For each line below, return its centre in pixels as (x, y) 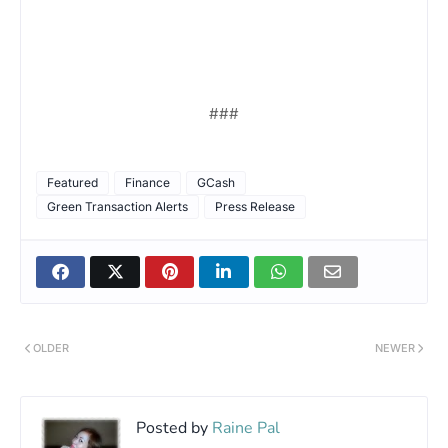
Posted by (172, 427)
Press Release (255, 206)
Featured (72, 182)
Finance (147, 182)
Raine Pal (244, 427)
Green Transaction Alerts (117, 206)
